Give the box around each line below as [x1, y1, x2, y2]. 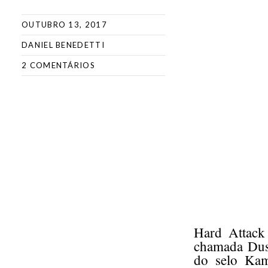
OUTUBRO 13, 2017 [22, 20, 107, 29]
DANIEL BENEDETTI [22, 40, 105, 50]
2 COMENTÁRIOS [22, 60, 95, 70]
